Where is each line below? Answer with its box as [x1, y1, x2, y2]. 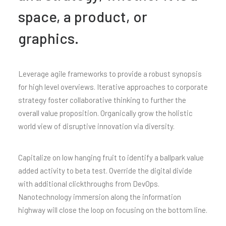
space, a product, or [18, 8, 147, 25]
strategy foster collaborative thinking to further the [18, 95, 186, 104]
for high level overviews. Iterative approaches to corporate [18, 82, 208, 91]
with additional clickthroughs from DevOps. [18, 179, 159, 188]
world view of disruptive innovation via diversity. [18, 122, 175, 131]
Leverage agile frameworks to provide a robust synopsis [18, 69, 202, 78]
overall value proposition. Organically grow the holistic [18, 108, 193, 118]
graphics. [18, 29, 79, 47]
